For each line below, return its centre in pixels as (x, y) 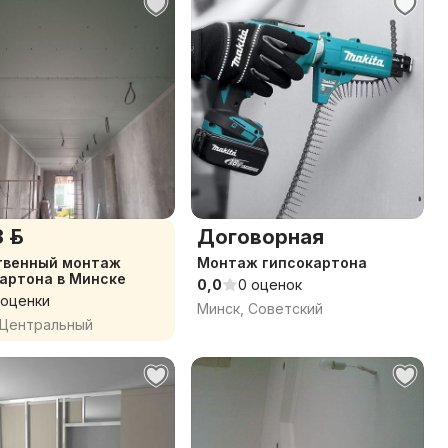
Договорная (260, 237)
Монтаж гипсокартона (282, 262)
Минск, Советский (260, 308)
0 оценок (270, 284)
